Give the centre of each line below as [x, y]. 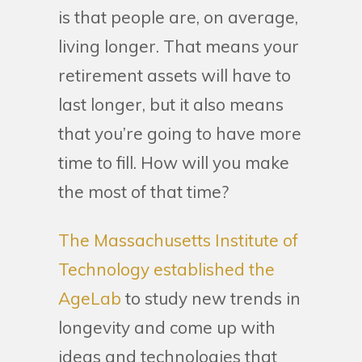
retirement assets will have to [175, 75]
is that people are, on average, [178, 17]
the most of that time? [143, 192]
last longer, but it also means [171, 104]
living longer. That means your [179, 46]
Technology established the [166, 269]
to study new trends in [211, 298]
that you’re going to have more [180, 133]
